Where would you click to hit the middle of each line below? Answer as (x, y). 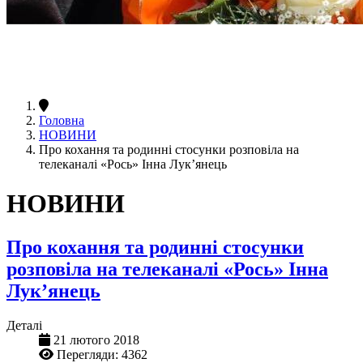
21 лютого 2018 (96, 340)
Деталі (24, 325)
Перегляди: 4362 (102, 354)
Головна (62, 120)
